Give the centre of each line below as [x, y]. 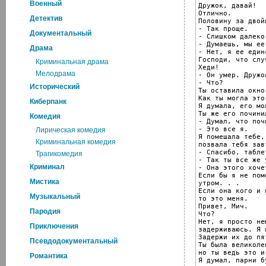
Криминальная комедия [76, 142]
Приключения [54, 226]
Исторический [55, 87]
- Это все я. [223, 129]
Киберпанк [48, 102]
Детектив [46, 18]
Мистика [45, 182]
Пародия [45, 211]
